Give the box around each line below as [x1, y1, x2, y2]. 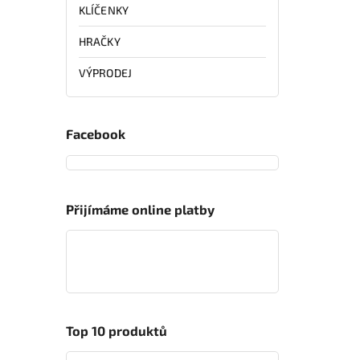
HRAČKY [79, 34, 121, 48]
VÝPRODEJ [79, 65, 132, 80]
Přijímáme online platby [66, 201, 215, 217]
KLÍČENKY [79, 2, 129, 17]
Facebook [66, 126, 125, 142]
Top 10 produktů [66, 322, 167, 338]
